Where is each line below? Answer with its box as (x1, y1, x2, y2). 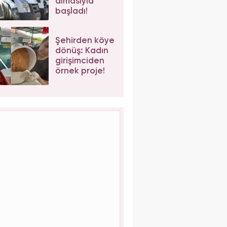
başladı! (55, 7, 88, 16)
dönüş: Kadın (55, 46, 108, 55)
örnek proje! (55, 66, 105, 75)
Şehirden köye (55, 36, 115, 45)
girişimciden (55, 56, 104, 65)
